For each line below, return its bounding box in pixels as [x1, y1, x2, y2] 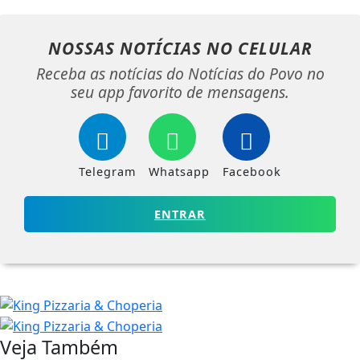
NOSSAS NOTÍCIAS [47, 36, 207, 59]
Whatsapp [149, 163, 210, 179]
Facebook [223, 163, 281, 179]
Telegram [79, 163, 136, 179]
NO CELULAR [206, 36, 313, 59]
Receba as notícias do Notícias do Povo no [35, 62, 325, 84]
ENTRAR [154, 206, 206, 222]
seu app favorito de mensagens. [71, 80, 289, 103]
